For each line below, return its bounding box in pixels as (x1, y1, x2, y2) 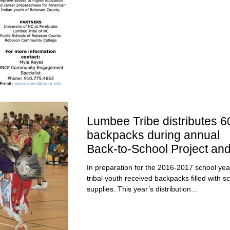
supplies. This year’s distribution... (87, 185, 197, 193)
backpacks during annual (87, 128, 220, 142)
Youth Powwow (87, 156, 167, 169)
